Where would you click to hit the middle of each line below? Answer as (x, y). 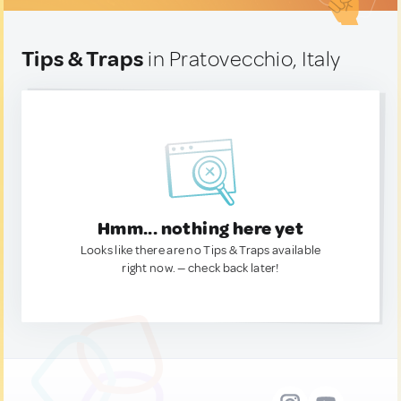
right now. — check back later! (200, 268)
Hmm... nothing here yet (200, 229)
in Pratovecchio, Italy (242, 59)
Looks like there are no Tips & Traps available (200, 250)
